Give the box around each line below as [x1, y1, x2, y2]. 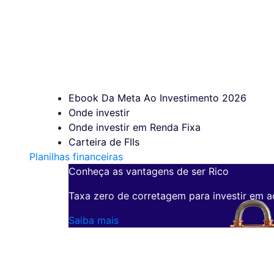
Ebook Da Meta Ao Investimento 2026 [68, 91, 246, 104]
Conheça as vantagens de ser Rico [68, 165, 229, 177]
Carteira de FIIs [68, 135, 139, 148]
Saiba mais [68, 213, 119, 226]
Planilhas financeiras [29, 150, 123, 163]
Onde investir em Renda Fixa [68, 120, 201, 133]
